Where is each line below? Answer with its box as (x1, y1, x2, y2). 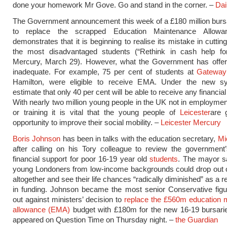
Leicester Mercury (161, 118, 221, 127)
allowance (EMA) (13, 205, 70, 214)
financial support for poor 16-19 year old (13, 155, 150, 163)
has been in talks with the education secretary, (60, 134, 218, 143)
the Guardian (175, 215, 218, 224)
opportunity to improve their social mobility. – (13, 118, 161, 127)
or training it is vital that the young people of (13, 108, 180, 117)
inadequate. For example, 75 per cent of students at (13, 67, 197, 76)
